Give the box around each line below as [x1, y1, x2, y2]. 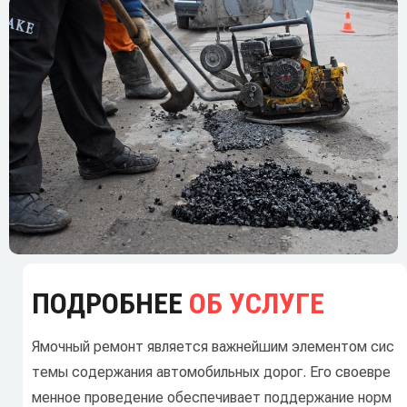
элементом [288, 338, 367, 356]
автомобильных [153, 363, 260, 382]
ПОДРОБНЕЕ [32, 286, 189, 322]
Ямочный [32, 338, 90, 356]
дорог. [260, 363, 306, 382]
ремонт [90, 338, 144, 356]
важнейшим [208, 338, 288, 356]
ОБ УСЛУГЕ [189, 286, 324, 322]
